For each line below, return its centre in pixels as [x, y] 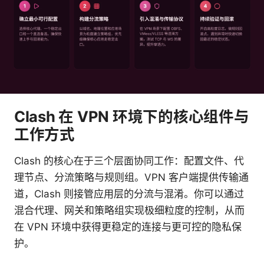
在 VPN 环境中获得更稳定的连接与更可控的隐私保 [128, 227]
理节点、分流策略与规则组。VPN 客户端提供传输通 [131, 177]
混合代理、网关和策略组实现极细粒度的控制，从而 [129, 210]
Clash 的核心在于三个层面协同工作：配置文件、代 [129, 161]
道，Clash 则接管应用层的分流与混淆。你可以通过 [129, 194]
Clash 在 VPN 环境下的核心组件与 [132, 116]
